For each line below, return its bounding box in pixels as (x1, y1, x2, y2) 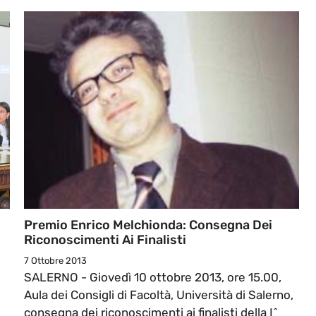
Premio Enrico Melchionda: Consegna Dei (24, 217, 272, 233)
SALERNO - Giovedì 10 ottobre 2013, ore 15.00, (24, 270, 281, 285)
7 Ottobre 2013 (24, 255, 87, 267)
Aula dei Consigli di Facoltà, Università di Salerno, (24, 288, 293, 303)
